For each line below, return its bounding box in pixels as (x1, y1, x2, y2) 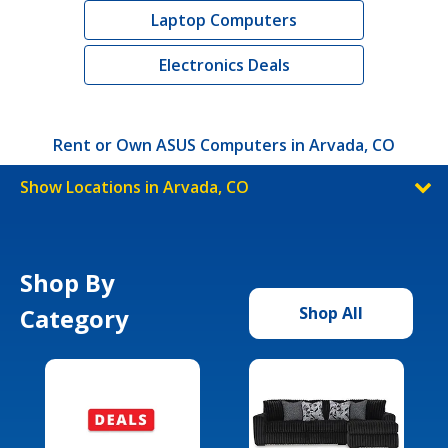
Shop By (20, 265, 115, 299)
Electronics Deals (158, 53, 290, 76)
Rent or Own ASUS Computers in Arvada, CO (53, 133, 395, 156)
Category (20, 301, 129, 335)
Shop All (299, 301, 363, 324)
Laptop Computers (151, 8, 297, 31)
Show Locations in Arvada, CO (20, 175, 249, 198)
